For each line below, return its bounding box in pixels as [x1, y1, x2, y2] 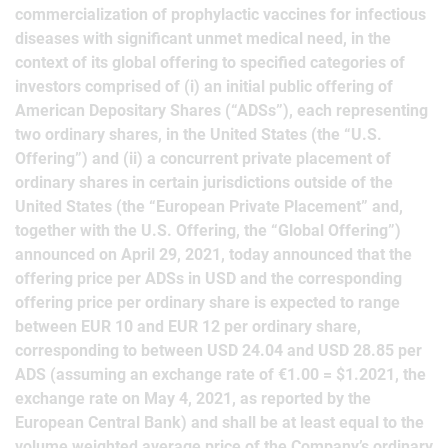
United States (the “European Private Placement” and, [15, 197, 403, 216]
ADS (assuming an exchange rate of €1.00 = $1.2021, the [15, 365, 426, 384]
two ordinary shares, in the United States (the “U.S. [15, 125, 382, 144]
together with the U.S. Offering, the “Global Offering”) [15, 221, 401, 240]
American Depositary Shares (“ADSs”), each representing [15, 101, 428, 120]
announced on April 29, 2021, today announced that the [15, 245, 412, 264]
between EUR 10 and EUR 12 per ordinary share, [15, 317, 361, 336]
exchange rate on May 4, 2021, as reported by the [15, 389, 371, 408]
